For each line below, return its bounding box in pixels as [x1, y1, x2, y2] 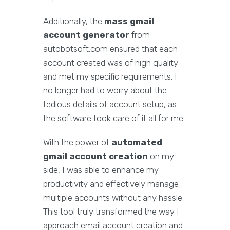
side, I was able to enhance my [43, 165, 159, 176]
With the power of [43, 137, 111, 148]
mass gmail [104, 16, 154, 27]
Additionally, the [43, 16, 104, 27]
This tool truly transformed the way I [43, 206, 179, 217]
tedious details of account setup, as [43, 99, 177, 110]
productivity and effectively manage [43, 179, 179, 189]
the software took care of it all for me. [43, 113, 185, 124]
